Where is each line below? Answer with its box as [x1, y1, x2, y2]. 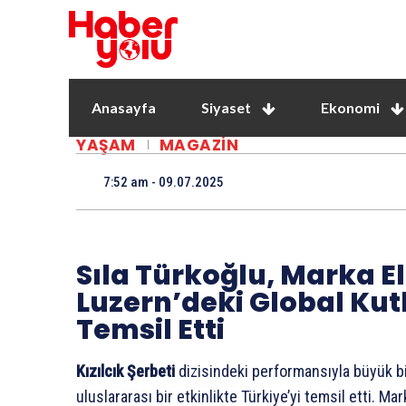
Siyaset [201, 98, 251, 116]
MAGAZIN [159, 133, 238, 156]
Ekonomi [321, 98, 380, 116]
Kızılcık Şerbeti [76, 361, 175, 381]
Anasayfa [92, 98, 156, 116]
